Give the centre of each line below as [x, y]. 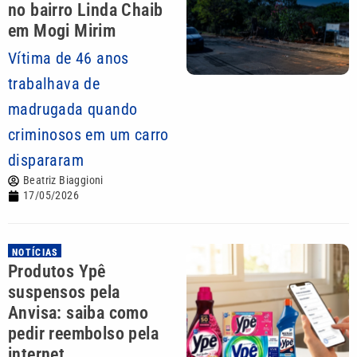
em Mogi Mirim [62, 31]
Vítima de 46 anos [69, 58]
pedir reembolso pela [83, 333]
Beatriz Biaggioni [63, 180]
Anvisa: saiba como [78, 313]
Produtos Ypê [57, 271]
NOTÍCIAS [35, 253]
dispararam [46, 160]
